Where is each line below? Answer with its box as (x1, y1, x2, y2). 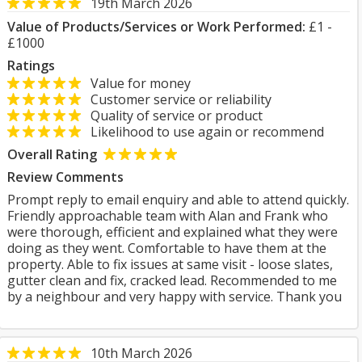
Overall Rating (7, 145, 97, 163)
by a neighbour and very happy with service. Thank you (7, 288, 342, 305)
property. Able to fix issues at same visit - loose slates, (7, 255, 333, 273)
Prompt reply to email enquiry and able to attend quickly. (7, 191, 349, 208)
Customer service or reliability (81, 90, 271, 108)
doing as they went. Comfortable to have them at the (7, 239, 326, 257)
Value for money (81, 74, 191, 92)
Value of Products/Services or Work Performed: (7, 18, 305, 36)
